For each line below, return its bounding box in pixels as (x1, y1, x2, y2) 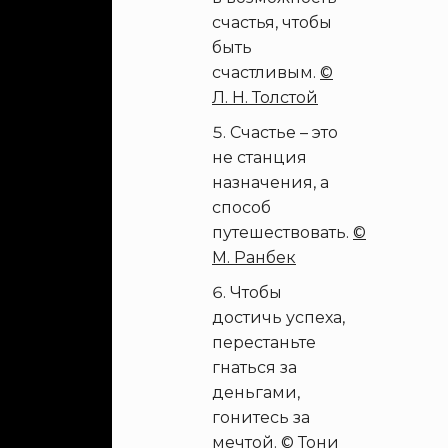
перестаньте (212, 333, 316, 352)
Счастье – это (230, 123, 338, 142)
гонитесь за (212, 408, 310, 427)
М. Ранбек (212, 248, 296, 267)
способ (212, 198, 271, 217)
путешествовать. (212, 223, 353, 242)
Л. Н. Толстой (212, 88, 318, 107)
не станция (212, 148, 307, 167)
